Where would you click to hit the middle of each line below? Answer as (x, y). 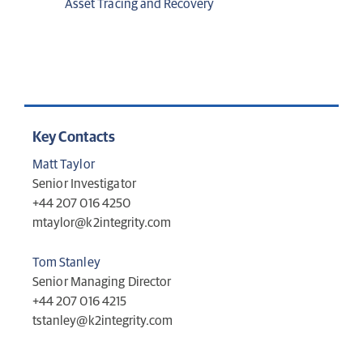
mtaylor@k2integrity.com (102, 223)
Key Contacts (74, 138)
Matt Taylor (64, 165)
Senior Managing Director (102, 282)
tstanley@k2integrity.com (103, 321)
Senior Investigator (84, 184)
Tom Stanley (66, 263)
